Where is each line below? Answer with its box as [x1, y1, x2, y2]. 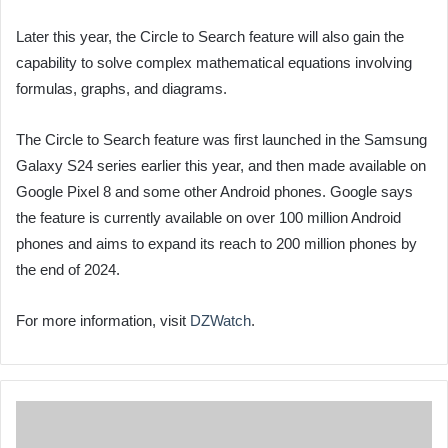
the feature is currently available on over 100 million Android [16, 209, 401, 226]
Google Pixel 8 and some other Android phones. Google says [16, 183, 413, 200]
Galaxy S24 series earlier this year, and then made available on [16, 157, 426, 174]
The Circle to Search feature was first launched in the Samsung [16, 131, 427, 148]
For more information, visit [16, 312, 190, 329]
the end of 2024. [16, 261, 120, 278]
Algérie [15, 424, 55, 439]
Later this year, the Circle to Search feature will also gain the [16, 28, 404, 45]
